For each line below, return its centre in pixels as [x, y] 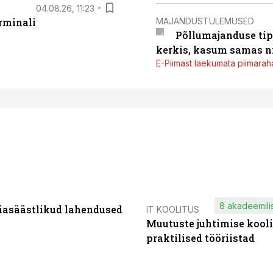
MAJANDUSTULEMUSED [205, 21]
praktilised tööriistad [200, 238]
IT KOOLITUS [173, 209]
